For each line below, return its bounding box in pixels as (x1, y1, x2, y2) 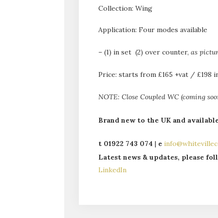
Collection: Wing (98, 3, 152, 13)
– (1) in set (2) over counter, (98, 47, 191, 56)
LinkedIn (98, 165, 127, 174)
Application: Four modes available (98, 25, 207, 34)
